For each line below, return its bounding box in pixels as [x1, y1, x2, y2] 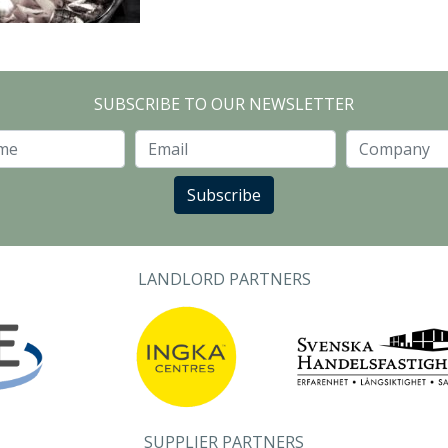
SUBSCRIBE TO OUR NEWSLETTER [94, 93, 354, 115]
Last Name [23, 147, 105, 169]
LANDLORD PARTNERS [137, 268, 311, 290]
